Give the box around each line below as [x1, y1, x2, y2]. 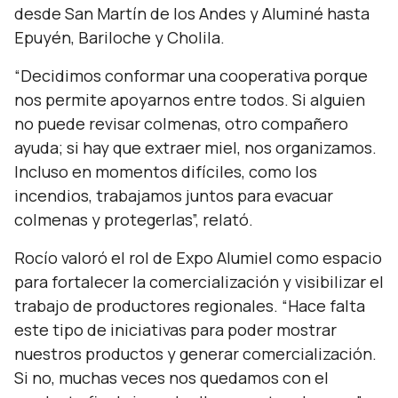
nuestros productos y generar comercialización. [14, 343, 377, 364]
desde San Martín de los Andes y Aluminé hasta [14, 3, 370, 24]
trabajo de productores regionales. [14, 295, 282, 316]
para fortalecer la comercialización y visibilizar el [14, 271, 384, 292]
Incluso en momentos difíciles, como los [14, 161, 317, 182]
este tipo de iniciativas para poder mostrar [14, 319, 337, 340]
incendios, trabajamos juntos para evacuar [14, 185, 333, 206]
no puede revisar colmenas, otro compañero [14, 113, 348, 134]
